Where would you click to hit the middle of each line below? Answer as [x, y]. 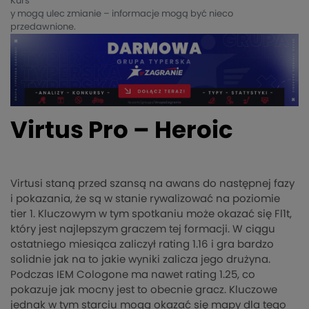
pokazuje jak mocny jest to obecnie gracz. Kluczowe [144, 290]
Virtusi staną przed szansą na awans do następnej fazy [152, 183]
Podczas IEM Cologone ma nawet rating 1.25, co [133, 275]
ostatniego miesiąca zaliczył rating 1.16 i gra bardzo [142, 244]
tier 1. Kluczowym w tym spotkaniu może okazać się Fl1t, [151, 214]
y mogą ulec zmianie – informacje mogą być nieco [122, 14]
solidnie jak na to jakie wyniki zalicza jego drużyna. [140, 259]
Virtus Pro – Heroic [122, 131]
